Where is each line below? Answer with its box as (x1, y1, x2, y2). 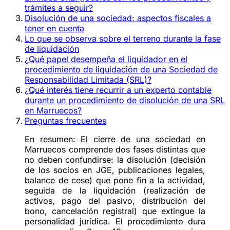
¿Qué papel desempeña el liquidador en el (25, 53, 187, 64)
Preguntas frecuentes (25, 115, 106, 126)
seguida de (25, 185, 80, 196)
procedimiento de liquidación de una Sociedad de (25, 64, 218, 74)
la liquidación (79, 185, 136, 196)
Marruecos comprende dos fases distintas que (25, 144, 205, 155)
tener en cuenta (25, 23, 84, 33)
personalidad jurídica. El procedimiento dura (25, 216, 205, 226)
